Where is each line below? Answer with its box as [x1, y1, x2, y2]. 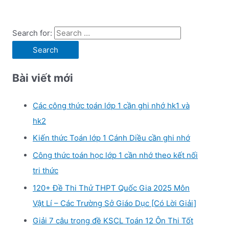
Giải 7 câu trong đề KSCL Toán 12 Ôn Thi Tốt [33, 215, 193, 225]
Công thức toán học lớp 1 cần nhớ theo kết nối [33, 150, 198, 161]
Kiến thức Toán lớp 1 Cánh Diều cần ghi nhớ [33, 133, 190, 143]
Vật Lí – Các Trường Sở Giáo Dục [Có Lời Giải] [33, 198, 196, 208]
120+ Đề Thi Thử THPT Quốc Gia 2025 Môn [33, 182, 190, 193]
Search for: [12, 28, 52, 38]
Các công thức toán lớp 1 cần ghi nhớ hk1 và [33, 100, 190, 110]
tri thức [33, 166, 58, 176]
